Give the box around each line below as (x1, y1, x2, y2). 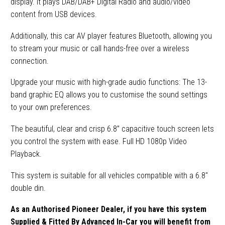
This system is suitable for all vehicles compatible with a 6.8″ (11, 170, 208, 180)
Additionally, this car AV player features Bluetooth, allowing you (11, 31, 212, 41)
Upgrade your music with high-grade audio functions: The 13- (11, 77, 207, 87)
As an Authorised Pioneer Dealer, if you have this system (11, 204, 206, 214)
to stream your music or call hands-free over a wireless (11, 43, 189, 53)
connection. (11, 56, 49, 66)
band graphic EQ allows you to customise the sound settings (11, 90, 207, 100)
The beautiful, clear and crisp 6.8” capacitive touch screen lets (11, 124, 214, 134)
